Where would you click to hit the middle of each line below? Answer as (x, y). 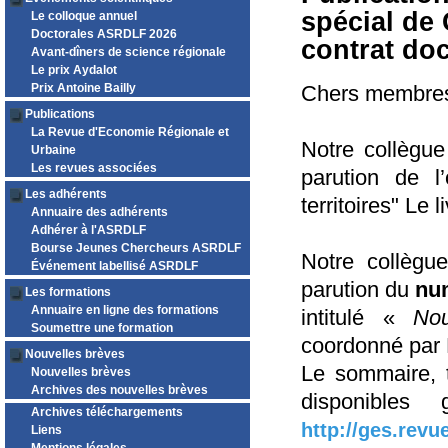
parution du (358, 289)
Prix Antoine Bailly (83, 88)
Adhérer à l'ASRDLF (88, 230)
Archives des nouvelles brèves (119, 390)
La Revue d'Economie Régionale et (130, 132)
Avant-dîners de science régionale (128, 52)
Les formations (68, 292)
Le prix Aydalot (74, 70)
